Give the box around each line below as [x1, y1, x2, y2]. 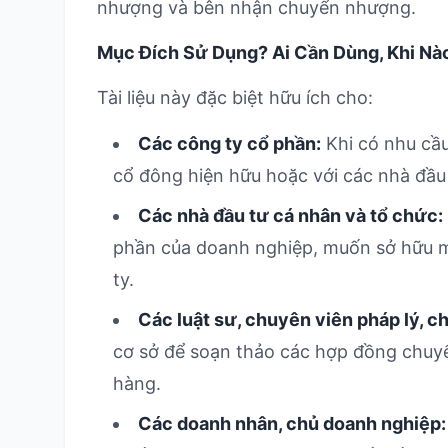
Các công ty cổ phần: [138, 133, 321, 154]
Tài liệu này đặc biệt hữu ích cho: [97, 87, 373, 108]
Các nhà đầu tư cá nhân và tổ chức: [138, 205, 443, 226]
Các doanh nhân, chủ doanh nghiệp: [138, 413, 446, 434]
